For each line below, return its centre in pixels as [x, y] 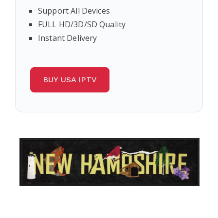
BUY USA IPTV [70, 80]
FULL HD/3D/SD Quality [82, 24]
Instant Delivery [68, 38]
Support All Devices [74, 11]
